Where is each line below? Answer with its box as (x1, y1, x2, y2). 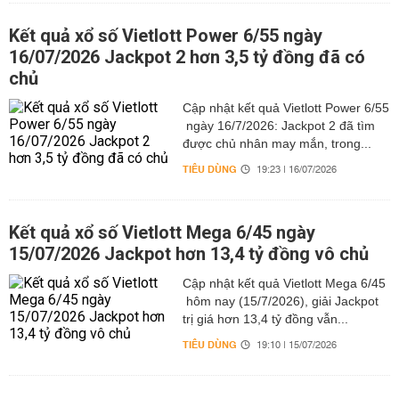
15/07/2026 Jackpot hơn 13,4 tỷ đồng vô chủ (9, 243, 369, 265)
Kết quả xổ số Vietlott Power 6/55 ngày (9, 25, 322, 46)
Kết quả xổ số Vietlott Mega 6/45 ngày (9, 222, 315, 243)
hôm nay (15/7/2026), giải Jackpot (182, 294, 379, 308)
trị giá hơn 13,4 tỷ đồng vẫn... (182, 312, 348, 326)
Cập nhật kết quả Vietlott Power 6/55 (182, 101, 389, 115)
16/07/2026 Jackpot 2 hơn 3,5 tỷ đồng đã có (9, 46, 365, 68)
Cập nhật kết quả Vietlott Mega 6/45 (182, 276, 386, 290)
